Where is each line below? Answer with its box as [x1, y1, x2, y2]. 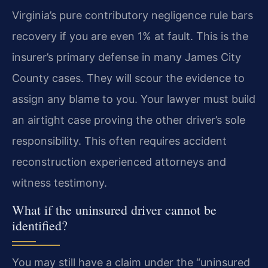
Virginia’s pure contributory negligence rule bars [12, 9, 253, 22]
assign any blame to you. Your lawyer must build [12, 93, 255, 106]
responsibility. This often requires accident [12, 135, 227, 148]
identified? [12, 216, 68, 234]
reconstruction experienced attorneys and [12, 156, 226, 169]
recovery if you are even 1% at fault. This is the [12, 30, 248, 43]
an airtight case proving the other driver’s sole [12, 114, 245, 127]
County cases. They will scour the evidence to [12, 72, 245, 85]
